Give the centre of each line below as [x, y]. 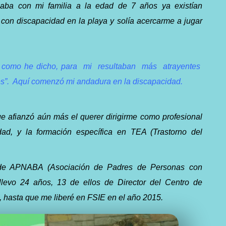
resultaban [115, 66]
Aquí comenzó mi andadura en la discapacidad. [97, 81]
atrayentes [180, 66]
